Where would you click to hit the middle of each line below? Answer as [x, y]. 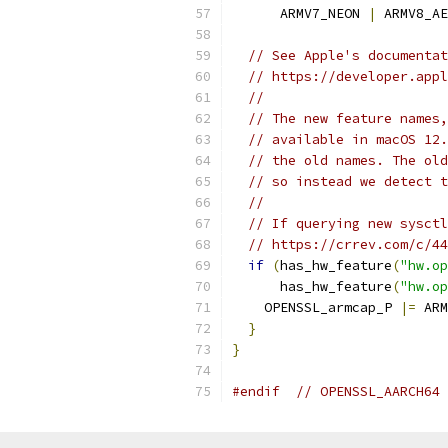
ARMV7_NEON [300, 13]
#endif [256, 391]
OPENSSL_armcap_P [316, 307]
